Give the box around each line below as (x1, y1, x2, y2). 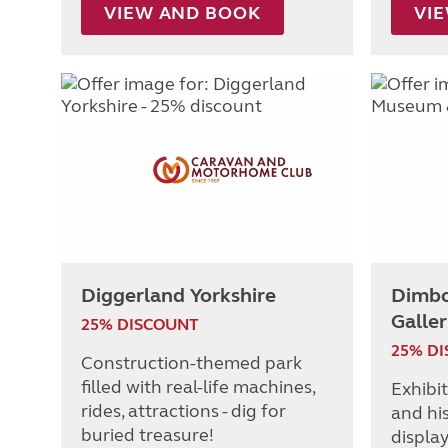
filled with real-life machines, (81, 376, 315, 399)
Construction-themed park (81, 352, 302, 375)
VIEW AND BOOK (104, 2, 261, 25)
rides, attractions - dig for (81, 400, 286, 423)
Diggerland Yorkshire (81, 283, 276, 309)
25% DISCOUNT (81, 315, 199, 335)
